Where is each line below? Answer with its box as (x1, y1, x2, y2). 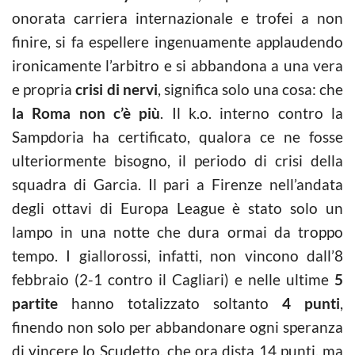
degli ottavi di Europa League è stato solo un (12, 199, 343, 217)
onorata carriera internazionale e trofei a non (12, 9, 343, 27)
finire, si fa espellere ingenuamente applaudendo (12, 32, 343, 51)
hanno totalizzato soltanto (58, 294, 282, 312)
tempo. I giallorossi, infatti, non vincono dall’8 (12, 246, 343, 265)
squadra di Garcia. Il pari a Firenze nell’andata (12, 175, 343, 193)
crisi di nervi (75, 80, 158, 98)
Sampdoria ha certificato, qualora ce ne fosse (12, 128, 343, 146)
